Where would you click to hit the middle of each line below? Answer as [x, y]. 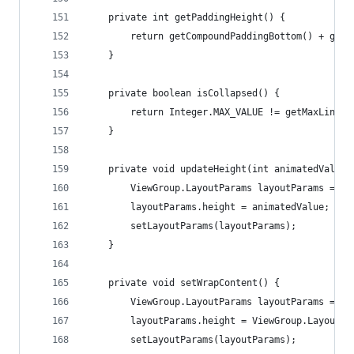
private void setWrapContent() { [183, 283]
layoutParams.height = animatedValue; [208, 207]
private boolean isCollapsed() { [183, 93]
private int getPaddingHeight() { [186, 17]
